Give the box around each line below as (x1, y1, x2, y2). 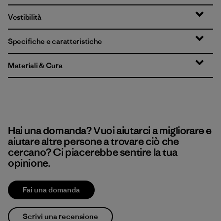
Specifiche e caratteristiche (8, 37, 103, 46)
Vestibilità (8, 12, 41, 22)
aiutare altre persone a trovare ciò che (8, 135, 179, 148)
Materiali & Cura (8, 61, 63, 70)
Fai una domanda (23, 185, 80, 194)
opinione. (8, 156, 50, 170)
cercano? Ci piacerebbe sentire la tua (8, 146, 178, 159)
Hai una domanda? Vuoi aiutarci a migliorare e (8, 124, 212, 137)
